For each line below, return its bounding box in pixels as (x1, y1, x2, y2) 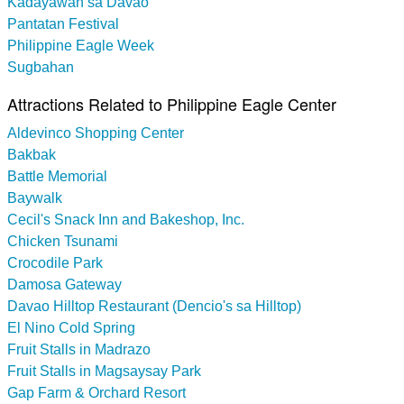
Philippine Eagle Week (7, 37, 154, 53)
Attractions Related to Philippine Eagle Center (7, 91, 336, 115)
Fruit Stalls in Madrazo (7, 341, 151, 357)
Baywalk (7, 189, 62, 206)
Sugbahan (7, 59, 74, 75)
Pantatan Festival (7, 15, 119, 32)
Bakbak (7, 146, 56, 162)
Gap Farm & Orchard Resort (7, 384, 186, 400)
